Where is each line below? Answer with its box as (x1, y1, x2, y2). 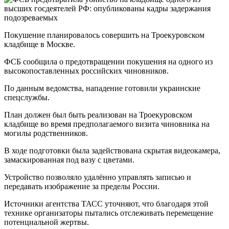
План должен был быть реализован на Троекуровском (4, 110, 192, 119)
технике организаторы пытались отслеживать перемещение (4, 208, 213, 217)
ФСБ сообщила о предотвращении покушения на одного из (4, 57, 213, 66)
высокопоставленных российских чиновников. (4, 66, 169, 75)
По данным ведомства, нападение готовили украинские (4, 83, 200, 93)
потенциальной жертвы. (4, 217, 89, 226)
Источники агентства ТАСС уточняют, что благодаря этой (4, 199, 209, 208)
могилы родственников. (4, 128, 88, 138)
